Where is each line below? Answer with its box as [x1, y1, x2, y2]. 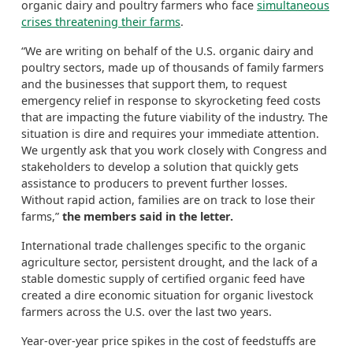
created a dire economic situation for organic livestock [21, 288, 314, 303]
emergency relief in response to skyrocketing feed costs [21, 93, 321, 108]
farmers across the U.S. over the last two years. [21, 304, 272, 319]
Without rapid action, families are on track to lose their [21, 192, 315, 207]
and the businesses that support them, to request [21, 76, 287, 91]
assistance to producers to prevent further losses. [21, 176, 288, 191]
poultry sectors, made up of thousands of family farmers [21, 60, 324, 75]
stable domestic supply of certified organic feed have [21, 271, 305, 286]
